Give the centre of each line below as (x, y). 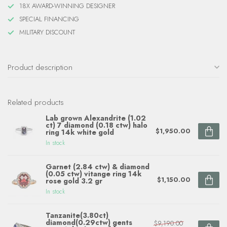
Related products (36, 102)
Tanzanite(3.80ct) (77, 215)
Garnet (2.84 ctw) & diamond (98, 167)
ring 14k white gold (80, 132)
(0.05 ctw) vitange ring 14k (94, 174)
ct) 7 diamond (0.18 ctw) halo (97, 125)
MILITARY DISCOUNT (47, 32)
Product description (40, 67)
